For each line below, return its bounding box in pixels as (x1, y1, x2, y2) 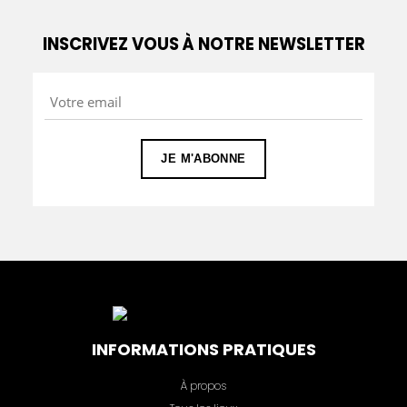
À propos (181, 378, 226, 394)
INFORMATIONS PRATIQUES (91, 338, 316, 362)
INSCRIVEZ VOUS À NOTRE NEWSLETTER (42, 32, 365, 55)
